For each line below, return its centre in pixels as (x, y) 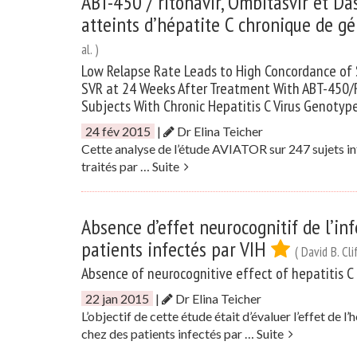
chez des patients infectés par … (169, 333)
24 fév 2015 (118, 131)
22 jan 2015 (117, 298)
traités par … (117, 166)
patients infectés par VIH (176, 249)
